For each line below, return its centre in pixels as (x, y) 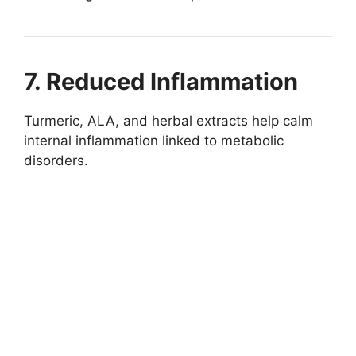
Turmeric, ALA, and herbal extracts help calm (168, 121)
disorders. (56, 161)
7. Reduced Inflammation (161, 82)
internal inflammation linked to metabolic (154, 141)
